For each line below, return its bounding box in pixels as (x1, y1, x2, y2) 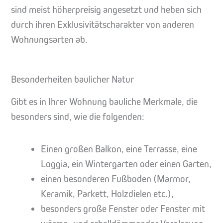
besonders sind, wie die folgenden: (11, 111, 144, 123)
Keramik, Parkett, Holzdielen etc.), (41, 188, 174, 200)
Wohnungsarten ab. (11, 34, 88, 46)
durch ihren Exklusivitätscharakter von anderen (11, 19, 194, 31)
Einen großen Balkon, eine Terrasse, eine (41, 143, 198, 155)
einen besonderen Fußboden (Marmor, (41, 173, 191, 185)
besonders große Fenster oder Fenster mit (41, 203, 206, 215)
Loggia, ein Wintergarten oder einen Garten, (41, 158, 212, 170)
